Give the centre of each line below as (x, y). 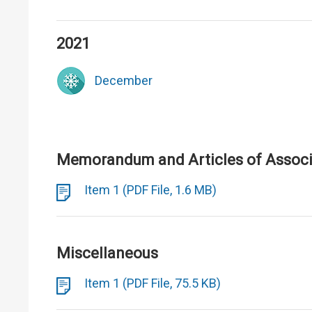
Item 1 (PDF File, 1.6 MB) (150, 190)
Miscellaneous (107, 253)
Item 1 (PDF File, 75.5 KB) (153, 283)
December (124, 80)
